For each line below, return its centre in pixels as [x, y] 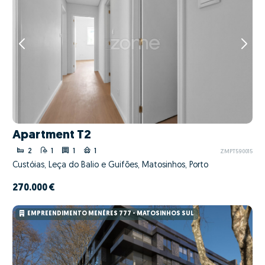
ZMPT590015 [236, 151]
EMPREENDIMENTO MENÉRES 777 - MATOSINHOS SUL [110, 214]
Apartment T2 [52, 135]
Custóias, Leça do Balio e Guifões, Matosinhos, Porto [110, 165]
